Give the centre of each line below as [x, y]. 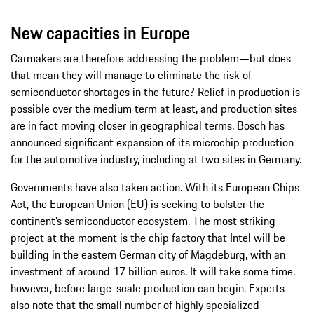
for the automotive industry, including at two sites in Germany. [156, 159]
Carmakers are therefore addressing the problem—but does [151, 58]
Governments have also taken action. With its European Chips [155, 187]
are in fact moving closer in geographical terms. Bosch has [148, 125]
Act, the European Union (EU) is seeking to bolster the [137, 204]
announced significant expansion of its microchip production [152, 142]
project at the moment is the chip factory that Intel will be [148, 237]
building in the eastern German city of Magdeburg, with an [148, 254]
